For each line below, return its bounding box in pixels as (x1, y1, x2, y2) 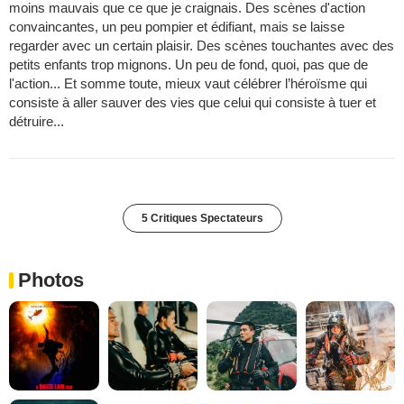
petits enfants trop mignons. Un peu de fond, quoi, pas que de (9, 56, 368, 72)
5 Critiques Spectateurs (141, 211, 263, 225)
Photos (18, 268, 84, 291)
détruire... (9, 113, 64, 129)
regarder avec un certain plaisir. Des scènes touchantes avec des (9, 37, 394, 53)
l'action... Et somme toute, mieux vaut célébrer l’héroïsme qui (9, 75, 367, 91)
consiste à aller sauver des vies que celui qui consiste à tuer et (9, 94, 376, 110)
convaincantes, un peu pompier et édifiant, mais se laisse (9, 18, 344, 34)
